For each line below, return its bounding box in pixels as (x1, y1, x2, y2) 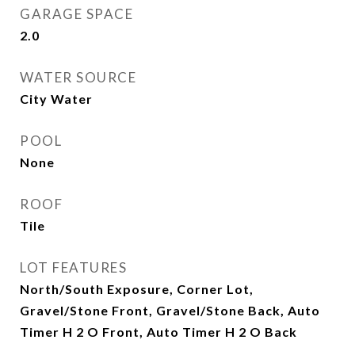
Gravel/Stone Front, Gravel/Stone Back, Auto (20, 303, 320, 318)
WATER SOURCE (20, 69, 136, 86)
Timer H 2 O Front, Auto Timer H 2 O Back (20, 324, 297, 339)
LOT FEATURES (20, 259, 127, 276)
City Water (20, 91, 93, 106)
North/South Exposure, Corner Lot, (20, 281, 254, 296)
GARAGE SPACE (20, 6, 133, 22)
